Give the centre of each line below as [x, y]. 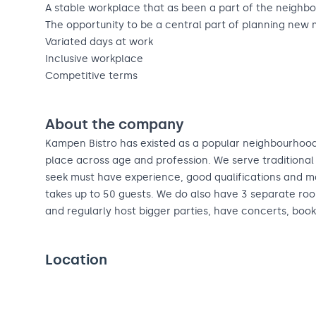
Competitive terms [91, 76]
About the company [115, 124]
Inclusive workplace [94, 59]
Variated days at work [99, 42]
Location [76, 260]
